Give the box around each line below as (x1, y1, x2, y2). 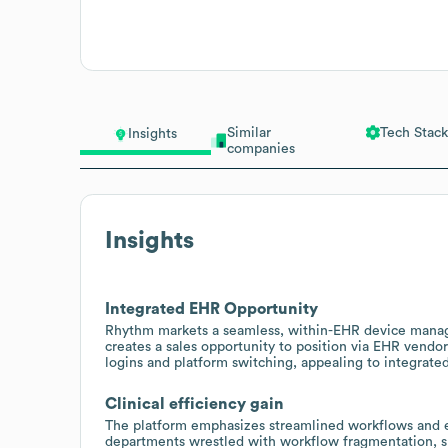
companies (226, 141, 295, 156)
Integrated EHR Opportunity (105, 300, 318, 317)
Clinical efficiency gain (105, 395, 284, 412)
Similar (226, 125, 271, 140)
